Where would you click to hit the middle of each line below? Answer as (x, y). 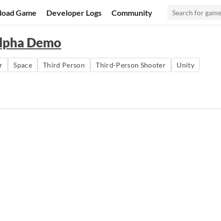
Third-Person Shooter (131, 65)
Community (132, 12)
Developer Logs (74, 12)
